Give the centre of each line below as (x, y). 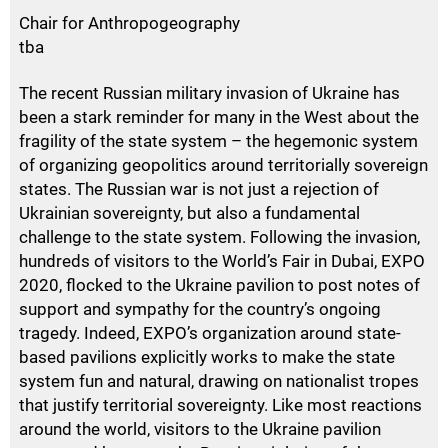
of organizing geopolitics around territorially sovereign (223, 164)
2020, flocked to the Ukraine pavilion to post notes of (219, 284)
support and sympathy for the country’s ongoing (200, 308)
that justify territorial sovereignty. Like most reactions (220, 404)
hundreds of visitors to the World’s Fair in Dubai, (200, 260)
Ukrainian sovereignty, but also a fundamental (189, 212)
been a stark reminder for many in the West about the (219, 116)
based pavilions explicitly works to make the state (207, 356)
